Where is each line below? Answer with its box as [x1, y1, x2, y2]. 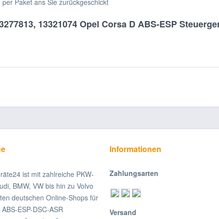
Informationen [109, 143, 161, 154]
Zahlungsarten [109, 168, 158, 178]
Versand [109, 207, 136, 217]
